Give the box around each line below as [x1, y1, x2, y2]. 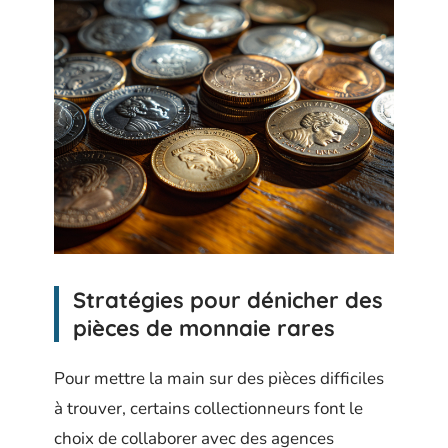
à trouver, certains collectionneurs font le [54, 397, 363, 421]
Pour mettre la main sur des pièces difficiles [54, 367, 384, 391]
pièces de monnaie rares [73, 313, 335, 342]
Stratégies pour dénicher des [73, 285, 383, 314]
